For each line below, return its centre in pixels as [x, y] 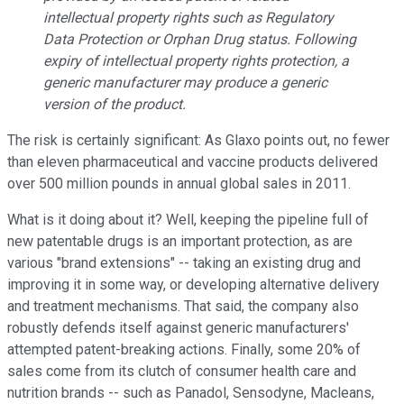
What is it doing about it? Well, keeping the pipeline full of [188, 219]
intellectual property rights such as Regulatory [188, 17]
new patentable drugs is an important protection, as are [180, 241]
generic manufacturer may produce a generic [185, 82]
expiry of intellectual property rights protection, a [196, 60]
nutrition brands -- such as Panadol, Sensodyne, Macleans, [191, 392]
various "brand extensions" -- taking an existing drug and [184, 262]
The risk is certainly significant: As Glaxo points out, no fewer [198, 140]
